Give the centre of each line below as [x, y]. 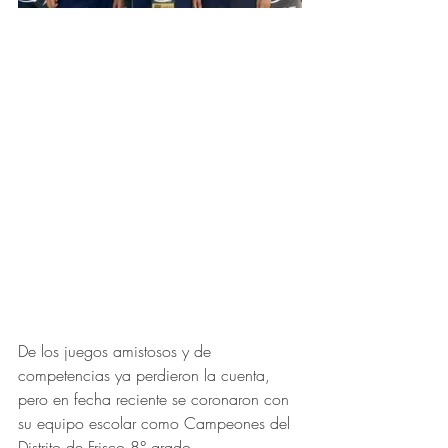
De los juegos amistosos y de [117, 350]
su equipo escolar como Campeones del [156, 422]
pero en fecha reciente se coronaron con [156, 398]
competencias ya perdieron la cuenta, [146, 374]
